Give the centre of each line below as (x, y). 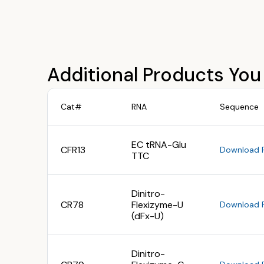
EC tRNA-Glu (159, 144)
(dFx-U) (148, 216)
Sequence (239, 106)
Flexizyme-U (157, 204)
